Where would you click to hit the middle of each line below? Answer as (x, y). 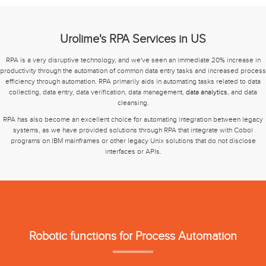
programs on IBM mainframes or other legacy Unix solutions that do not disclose (133, 140)
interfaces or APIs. (133, 151)
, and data (242, 92)
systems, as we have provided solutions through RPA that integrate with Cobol (133, 130)
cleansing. (133, 102)
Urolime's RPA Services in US (133, 39)
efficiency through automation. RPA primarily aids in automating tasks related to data (133, 81)
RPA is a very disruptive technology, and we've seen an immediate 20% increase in (133, 60)
